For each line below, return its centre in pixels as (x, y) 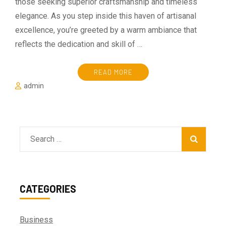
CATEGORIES (48, 189)
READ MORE (113, 72)
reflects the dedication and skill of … (79, 44)
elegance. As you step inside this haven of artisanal (106, 16)
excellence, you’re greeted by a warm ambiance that (106, 30)
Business (36, 220)
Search (42, 139)
